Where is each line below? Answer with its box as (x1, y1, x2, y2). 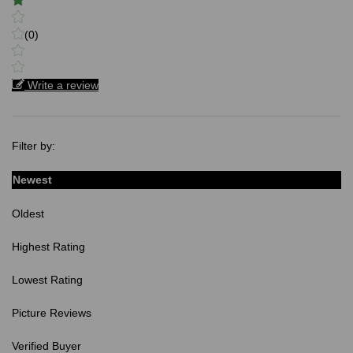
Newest (13, 173, 52, 187)
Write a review (28, 79, 98, 92)
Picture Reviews (12, 307, 91, 320)
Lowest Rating (12, 273, 83, 287)
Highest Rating (12, 240, 85, 254)
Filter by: (12, 139, 55, 153)
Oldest (12, 207, 44, 221)
